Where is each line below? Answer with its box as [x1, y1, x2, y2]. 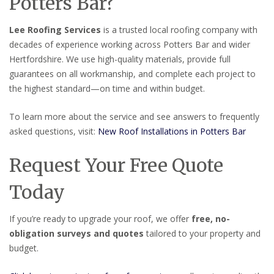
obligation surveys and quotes [9, 228, 144, 240]
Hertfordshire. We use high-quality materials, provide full [9, 53, 231, 65]
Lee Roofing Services [9, 23, 101, 35]
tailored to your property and [144, 228, 261, 240]
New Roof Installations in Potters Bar [98, 125, 246, 137]
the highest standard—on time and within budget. [9, 82, 205, 94]
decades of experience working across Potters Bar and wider [9, 38, 250, 50]
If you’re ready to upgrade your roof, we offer [9, 213, 191, 225]
